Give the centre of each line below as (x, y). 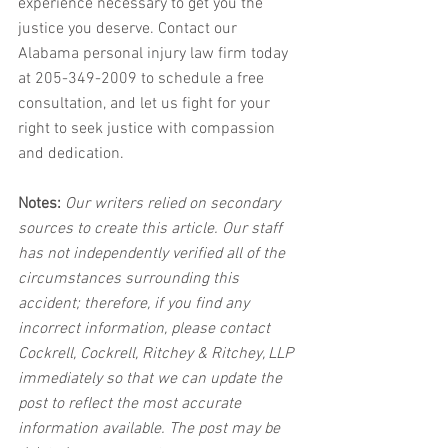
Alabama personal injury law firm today (155, 54)
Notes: (39, 204)
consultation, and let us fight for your (146, 104)
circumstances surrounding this (130, 279)
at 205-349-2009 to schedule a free (143, 79)
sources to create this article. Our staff (152, 229)
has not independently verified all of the (153, 254)
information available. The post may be (151, 429)
